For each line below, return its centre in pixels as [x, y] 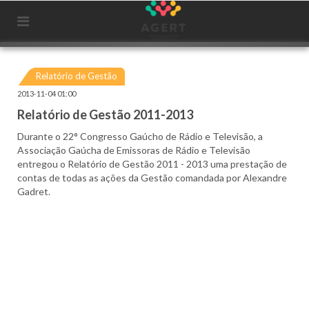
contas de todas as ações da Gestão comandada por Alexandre [152, 178]
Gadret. [34, 191]
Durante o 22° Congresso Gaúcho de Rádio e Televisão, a [140, 136]
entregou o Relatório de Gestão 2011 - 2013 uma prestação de [152, 164]
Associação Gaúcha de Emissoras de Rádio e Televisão [134, 150]
